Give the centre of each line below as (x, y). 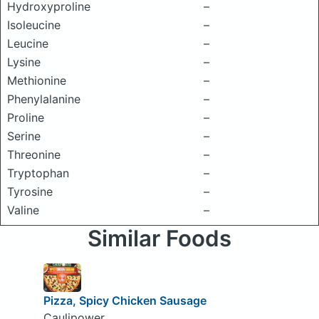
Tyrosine (30, 192)
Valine (23, 210)
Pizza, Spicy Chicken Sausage (125, 300)
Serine (24, 136)
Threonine (34, 155)
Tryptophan (38, 173)
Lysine (24, 62)
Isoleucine (34, 25)
